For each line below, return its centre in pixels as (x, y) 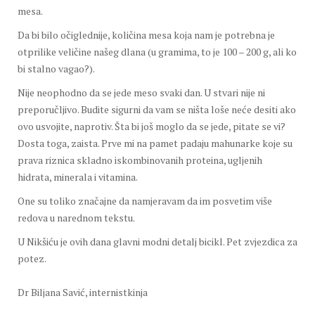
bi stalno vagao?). (56, 69)
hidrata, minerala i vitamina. (78, 177)
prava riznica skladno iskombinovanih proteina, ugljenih (140, 160)
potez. (32, 259)
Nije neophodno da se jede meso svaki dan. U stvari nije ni (141, 93)
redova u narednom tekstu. (76, 218)
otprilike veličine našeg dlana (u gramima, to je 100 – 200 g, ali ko (157, 52)
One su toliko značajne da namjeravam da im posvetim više (145, 201)
